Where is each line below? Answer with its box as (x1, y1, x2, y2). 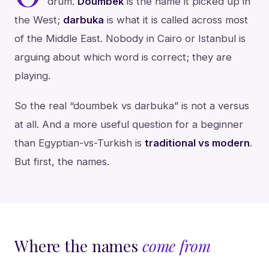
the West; (14, 13, 63, 26)
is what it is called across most (104, 13, 248, 26)
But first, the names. (14, 155, 109, 168)
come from (142, 234, 211, 256)
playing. (14, 69, 50, 82)
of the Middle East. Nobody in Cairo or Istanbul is (14, 32, 246, 44)
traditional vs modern (145, 136, 250, 149)
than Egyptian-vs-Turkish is (14, 136, 145, 149)
